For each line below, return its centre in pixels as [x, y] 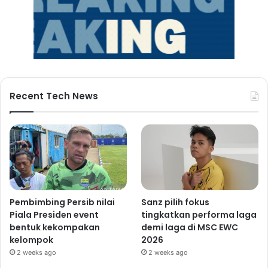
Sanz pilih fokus [176, 202]
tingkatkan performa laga [199, 215]
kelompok [31, 240]
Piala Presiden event [54, 215]
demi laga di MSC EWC [190, 228]
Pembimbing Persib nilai [62, 202]
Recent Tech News [54, 96]
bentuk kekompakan [55, 228]
